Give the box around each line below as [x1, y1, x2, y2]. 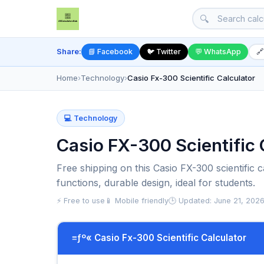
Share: [57, 47, 81, 57]
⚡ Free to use [57, 196, 105, 205]
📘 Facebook [88, 47, 133, 57]
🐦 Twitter [147, 47, 181, 57]
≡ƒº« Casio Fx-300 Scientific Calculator [71, 232, 246, 244]
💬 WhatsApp [195, 47, 241, 57]
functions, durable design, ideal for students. [57, 176, 255, 189]
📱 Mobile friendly [105, 196, 169, 205]
